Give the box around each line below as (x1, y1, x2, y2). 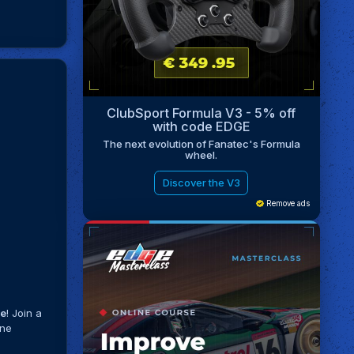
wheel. (185, 149, 218, 162)
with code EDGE (152, 118, 250, 134)
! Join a (6, 306, 43, 319)
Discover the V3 (162, 176, 240, 190)
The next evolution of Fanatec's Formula (102, 137, 300, 151)
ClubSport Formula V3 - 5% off (107, 104, 296, 121)
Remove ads (263, 199, 310, 209)
